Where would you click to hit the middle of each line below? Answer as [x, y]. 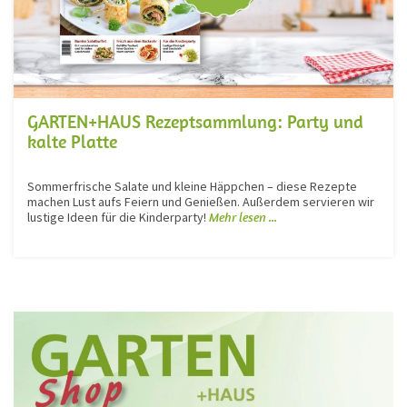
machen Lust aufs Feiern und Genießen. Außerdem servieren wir [201, 201]
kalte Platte [72, 141]
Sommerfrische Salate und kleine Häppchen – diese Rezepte [192, 186]
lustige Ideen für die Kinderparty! [118, 217]
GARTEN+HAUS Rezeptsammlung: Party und [195, 121]
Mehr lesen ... [243, 217]
